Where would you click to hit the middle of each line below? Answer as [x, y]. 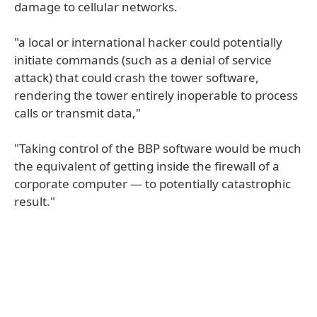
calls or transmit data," [77, 113]
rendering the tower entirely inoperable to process [156, 95]
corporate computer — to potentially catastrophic [152, 184]
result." [35, 201]
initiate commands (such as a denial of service [143, 60]
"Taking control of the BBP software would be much [158, 148]
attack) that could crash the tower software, [137, 77]
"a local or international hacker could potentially [148, 42]
